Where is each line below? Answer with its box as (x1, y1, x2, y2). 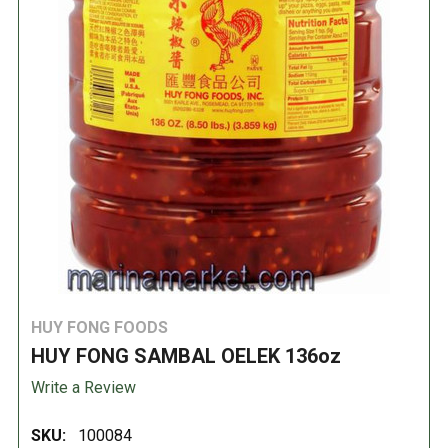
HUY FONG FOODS (31, 318, 168, 337)
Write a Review (31, 377, 136, 397)
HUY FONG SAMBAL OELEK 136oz (31, 344, 341, 368)
